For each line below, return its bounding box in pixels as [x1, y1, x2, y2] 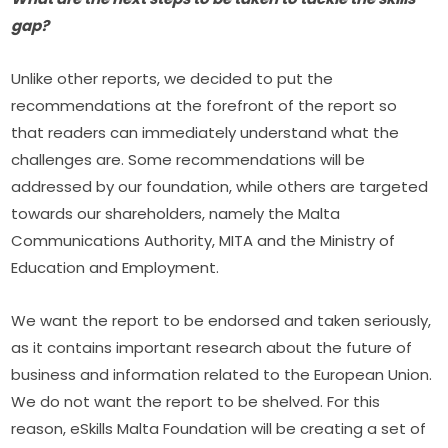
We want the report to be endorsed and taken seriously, [11, 310, 432, 332]
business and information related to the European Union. [11, 364, 433, 386]
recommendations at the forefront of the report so [11, 95, 398, 117]
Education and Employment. [11, 257, 220, 279]
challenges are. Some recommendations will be [11, 149, 366, 171]
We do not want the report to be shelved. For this [11, 391, 381, 413]
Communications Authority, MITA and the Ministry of [11, 230, 396, 252]
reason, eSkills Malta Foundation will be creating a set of [11, 418, 427, 440]
